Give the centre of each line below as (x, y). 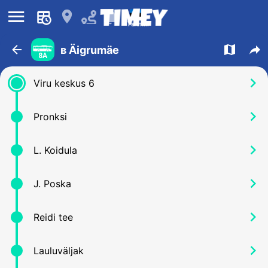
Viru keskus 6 (64, 83)
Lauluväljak (59, 251)
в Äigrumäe (90, 50)
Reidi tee (53, 217)
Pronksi (50, 117)
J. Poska (52, 184)
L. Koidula (55, 150)
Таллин (138, 24)
